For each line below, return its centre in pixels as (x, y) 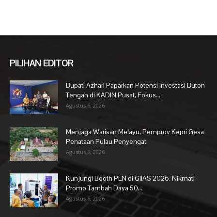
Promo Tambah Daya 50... (104, 188)
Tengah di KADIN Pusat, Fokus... (113, 95)
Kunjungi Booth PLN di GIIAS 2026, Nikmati (130, 178)
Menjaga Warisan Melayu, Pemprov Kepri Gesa (135, 132)
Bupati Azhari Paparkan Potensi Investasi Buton (135, 85)
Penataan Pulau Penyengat (106, 141)
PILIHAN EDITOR (41, 63)
